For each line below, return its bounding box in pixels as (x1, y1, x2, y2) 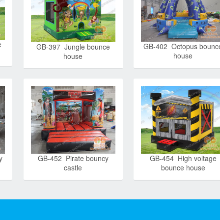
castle (64, 162, 82, 172)
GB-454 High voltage (149, 153, 217, 163)
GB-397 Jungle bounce (36, 41, 110, 52)
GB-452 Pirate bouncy (37, 153, 109, 163)
